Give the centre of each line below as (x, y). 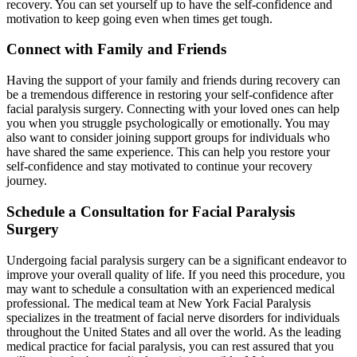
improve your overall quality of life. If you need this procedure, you (176, 274)
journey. (27, 181)
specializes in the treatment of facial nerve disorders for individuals (173, 317)
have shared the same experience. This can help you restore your (168, 152)
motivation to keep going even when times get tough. (139, 18)
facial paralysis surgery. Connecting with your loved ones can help (173, 109)
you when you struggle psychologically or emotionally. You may (168, 124)
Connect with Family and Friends (116, 49)
